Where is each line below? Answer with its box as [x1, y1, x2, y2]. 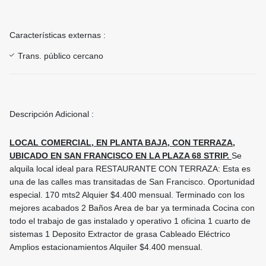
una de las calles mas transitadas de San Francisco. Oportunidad [9, 177, 255, 187]
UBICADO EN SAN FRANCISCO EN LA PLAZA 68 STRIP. [9, 151, 232, 161]
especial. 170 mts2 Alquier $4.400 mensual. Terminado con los [9, 190, 245, 200]
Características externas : [9, 30, 106, 40]
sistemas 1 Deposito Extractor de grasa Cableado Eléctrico [9, 229, 230, 239]
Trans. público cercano [18, 51, 103, 61]
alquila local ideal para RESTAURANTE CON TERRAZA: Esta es [9, 164, 251, 174]
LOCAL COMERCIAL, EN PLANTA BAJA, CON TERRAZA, [9, 138, 235, 148]
